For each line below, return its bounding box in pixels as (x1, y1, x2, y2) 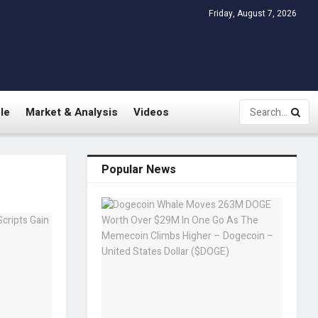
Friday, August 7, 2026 (209, 7, 297, 20)
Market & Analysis (26, 104, 118, 120)
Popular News (102, 161, 177, 178)
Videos (133, 104, 169, 120)
